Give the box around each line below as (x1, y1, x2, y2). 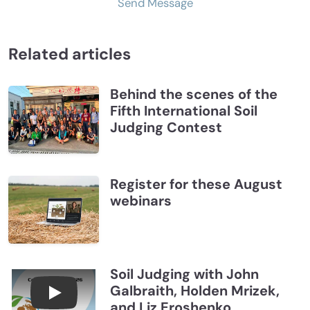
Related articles (8, 43, 131, 64)
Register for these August (109, 174, 282, 193)
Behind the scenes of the (109, 84, 277, 103)
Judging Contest (109, 118, 222, 136)
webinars (109, 191, 172, 210)
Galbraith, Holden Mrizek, (109, 281, 280, 300)
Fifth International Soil (109, 101, 257, 120)
